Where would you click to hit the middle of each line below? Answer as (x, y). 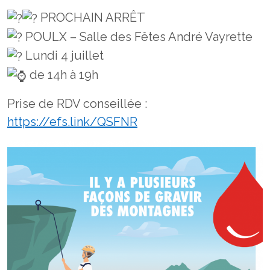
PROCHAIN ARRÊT (91, 17)
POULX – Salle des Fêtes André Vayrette (137, 36)
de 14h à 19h (62, 75)
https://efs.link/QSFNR (72, 122)
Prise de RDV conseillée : (77, 104)
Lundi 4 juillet (63, 56)
